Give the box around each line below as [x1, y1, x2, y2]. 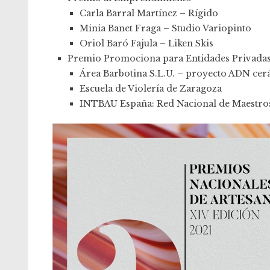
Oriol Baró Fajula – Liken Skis [80, 37, 213, 49]
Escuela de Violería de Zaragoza [80, 83, 222, 94]
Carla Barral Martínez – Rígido [80, 7, 218, 19]
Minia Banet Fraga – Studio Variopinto [80, 22, 251, 34]
